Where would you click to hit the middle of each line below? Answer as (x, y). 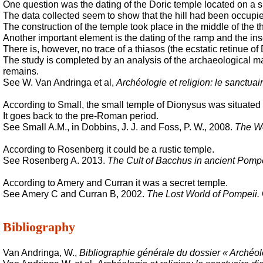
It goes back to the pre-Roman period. (81, 116)
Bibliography (39, 227)
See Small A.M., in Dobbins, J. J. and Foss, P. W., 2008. (119, 127)
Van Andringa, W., (41, 253)
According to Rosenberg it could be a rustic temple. (109, 149)
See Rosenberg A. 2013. (55, 161)
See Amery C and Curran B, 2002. (75, 194)
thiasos (150, 49)
